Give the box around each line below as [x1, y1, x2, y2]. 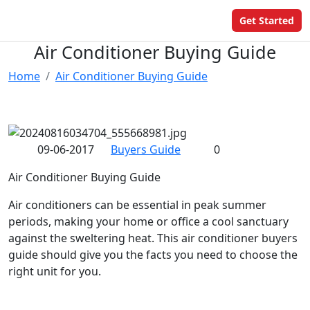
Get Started [239, 14, 294, 27]
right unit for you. [8, 263, 101, 279]
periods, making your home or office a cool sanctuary [8, 213, 289, 229]
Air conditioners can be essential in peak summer [8, 197, 266, 212]
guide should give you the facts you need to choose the [8, 246, 298, 262]
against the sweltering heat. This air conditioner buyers [8, 230, 298, 246]
